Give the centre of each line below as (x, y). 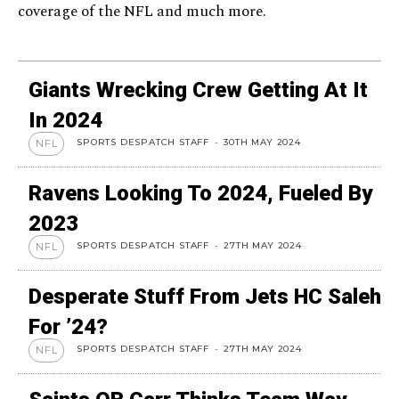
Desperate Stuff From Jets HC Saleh (205, 297)
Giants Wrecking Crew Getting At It (198, 90)
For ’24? (68, 327)
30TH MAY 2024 (262, 142)
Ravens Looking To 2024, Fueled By (200, 193)
